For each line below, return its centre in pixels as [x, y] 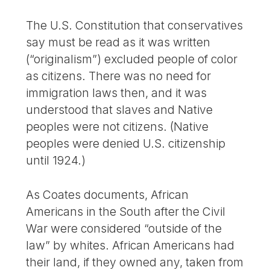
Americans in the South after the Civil [126, 211]
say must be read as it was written [118, 42]
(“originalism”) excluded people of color [132, 59]
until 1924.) [56, 161]
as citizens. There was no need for [119, 76]
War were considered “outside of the [124, 228]
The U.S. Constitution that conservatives [135, 26]
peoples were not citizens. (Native [118, 127]
